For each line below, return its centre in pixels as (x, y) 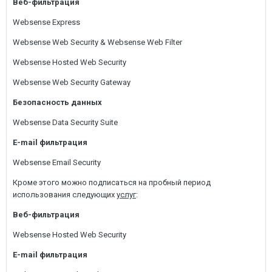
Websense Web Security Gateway (72, 82)
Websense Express (46, 22)
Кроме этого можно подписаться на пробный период (112, 182)
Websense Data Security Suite (65, 122)
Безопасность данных (57, 102)
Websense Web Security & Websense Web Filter (97, 42)
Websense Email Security (57, 162)
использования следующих (65, 195)
